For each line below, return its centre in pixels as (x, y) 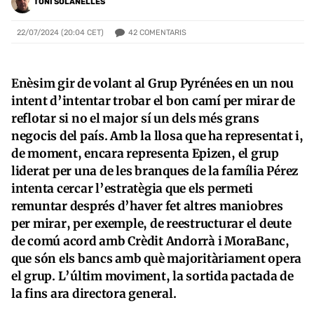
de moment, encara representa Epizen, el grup (145, 153)
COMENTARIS (163, 32)
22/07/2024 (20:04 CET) (60, 33)
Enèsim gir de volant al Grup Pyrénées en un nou (153, 83)
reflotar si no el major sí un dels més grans (135, 118)
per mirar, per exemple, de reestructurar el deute (151, 223)
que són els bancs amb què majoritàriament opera (157, 258)
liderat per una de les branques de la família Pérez (155, 171)
